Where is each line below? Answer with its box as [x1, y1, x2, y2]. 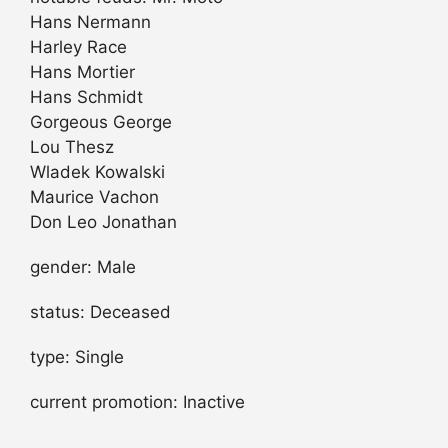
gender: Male [30, 256, 136, 277]
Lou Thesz [30, 136, 114, 157]
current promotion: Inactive [30, 391, 245, 412]
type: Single [30, 346, 124, 367]
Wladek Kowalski [30, 161, 165, 182]
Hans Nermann [30, 11, 151, 32]
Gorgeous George [30, 111, 172, 132]
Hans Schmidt [30, 86, 143, 107]
